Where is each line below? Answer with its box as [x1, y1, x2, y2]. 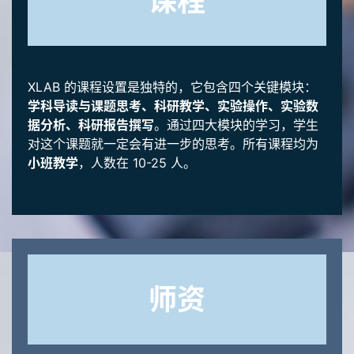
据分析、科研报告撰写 [28, 117, 154, 134]
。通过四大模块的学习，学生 [154, 117, 318, 134]
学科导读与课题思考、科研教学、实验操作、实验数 [28, 98, 318, 115]
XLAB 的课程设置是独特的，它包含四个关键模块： [28, 79, 317, 96]
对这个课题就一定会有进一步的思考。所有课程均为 [28, 136, 318, 153]
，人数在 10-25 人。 [78, 155, 196, 171]
